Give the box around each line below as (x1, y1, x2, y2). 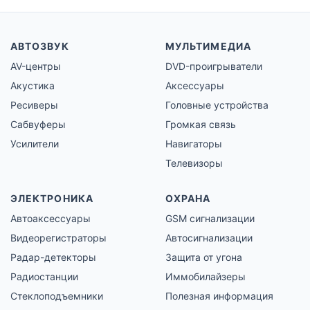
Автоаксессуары (10, 212, 91, 225)
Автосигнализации (165, 232, 253, 244)
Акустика (10, 80, 55, 92)
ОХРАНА (165, 192, 211, 205)
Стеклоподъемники (10, 290, 103, 302)
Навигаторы (165, 138, 222, 150)
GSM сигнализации (165, 212, 255, 225)
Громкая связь (165, 118, 236, 131)
